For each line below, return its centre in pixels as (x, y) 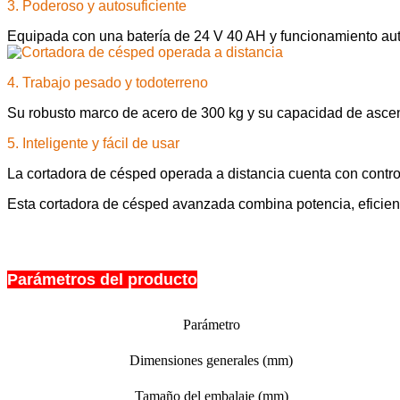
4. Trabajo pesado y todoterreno (108, 82)
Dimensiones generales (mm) (211, 360)
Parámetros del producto (102, 279)
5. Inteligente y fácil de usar (93, 143)
